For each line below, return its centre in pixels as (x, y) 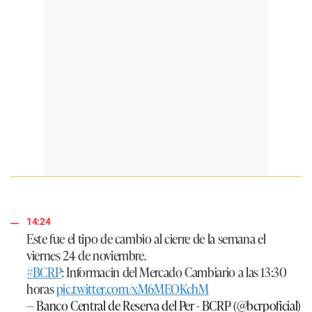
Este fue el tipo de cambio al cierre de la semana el (146, 239)
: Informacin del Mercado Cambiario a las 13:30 (174, 272)
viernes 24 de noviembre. (86, 255)
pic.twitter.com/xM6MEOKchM (132, 289)
